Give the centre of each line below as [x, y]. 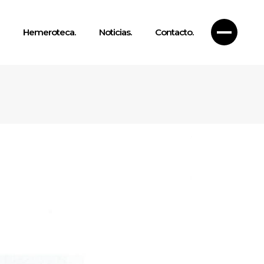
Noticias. [115, 32]
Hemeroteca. [49, 32]
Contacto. [174, 32]
